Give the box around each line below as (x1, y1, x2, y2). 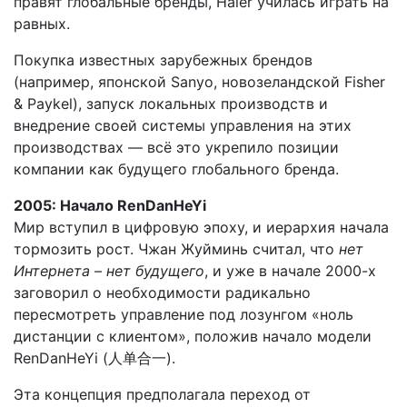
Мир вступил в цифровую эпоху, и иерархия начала (14, 218, 389, 237)
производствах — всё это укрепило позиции (14, 138, 339, 157)
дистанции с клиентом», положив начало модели (14, 327, 372, 346)
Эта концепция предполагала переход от (14, 385, 311, 404)
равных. (14, 15, 70, 34)
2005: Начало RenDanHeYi (14, 196, 206, 215)
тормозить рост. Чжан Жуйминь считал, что (14, 240, 339, 259)
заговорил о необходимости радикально (14, 283, 311, 303)
